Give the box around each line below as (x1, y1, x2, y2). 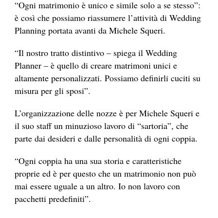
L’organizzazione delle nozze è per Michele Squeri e (15, 107, 200, 119)
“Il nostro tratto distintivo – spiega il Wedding (15, 46, 177, 58)
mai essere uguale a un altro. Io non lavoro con (15, 180, 180, 192)
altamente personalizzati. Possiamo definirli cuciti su (15, 72, 200, 84)
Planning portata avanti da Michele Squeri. (15, 24, 168, 36)
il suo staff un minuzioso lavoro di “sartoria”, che (15, 119, 188, 131)
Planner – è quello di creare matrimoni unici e (15, 59, 177, 71)
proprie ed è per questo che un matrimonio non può (15, 167, 196, 179)
